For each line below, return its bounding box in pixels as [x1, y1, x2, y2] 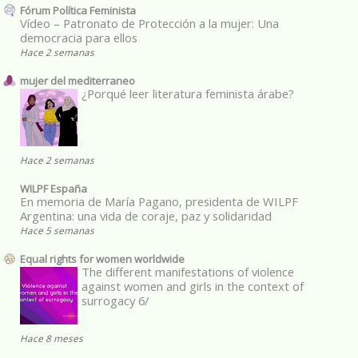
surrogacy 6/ [82, 292, 149, 308]
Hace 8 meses [20, 331, 83, 344]
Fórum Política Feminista [20, 2, 136, 18]
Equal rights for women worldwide [20, 251, 185, 266]
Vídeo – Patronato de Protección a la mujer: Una [20, 14, 279, 31]
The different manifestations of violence [82, 263, 294, 280]
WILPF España [20, 181, 87, 196]
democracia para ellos [20, 29, 137, 46]
